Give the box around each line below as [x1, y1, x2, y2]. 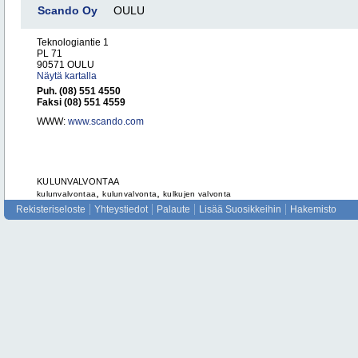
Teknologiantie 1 [37, 37, 109, 48]
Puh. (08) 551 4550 [37, 86, 121, 97]
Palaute [157, 204, 190, 215]
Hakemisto [290, 204, 336, 215]
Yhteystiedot [94, 204, 148, 215]
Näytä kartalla [37, 70, 97, 82]
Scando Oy [38, 4, 97, 17]
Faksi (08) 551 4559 [37, 97, 125, 108]
